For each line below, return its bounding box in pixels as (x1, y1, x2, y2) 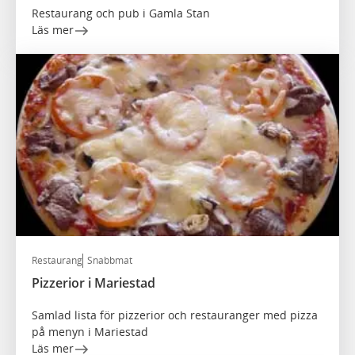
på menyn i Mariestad (32, 324, 148, 340)
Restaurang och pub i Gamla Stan (32, 6, 210, 21)
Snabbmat (87, 254, 132, 268)
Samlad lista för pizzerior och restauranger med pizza (32, 307, 318, 323)
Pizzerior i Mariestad (32, 274, 155, 292)
